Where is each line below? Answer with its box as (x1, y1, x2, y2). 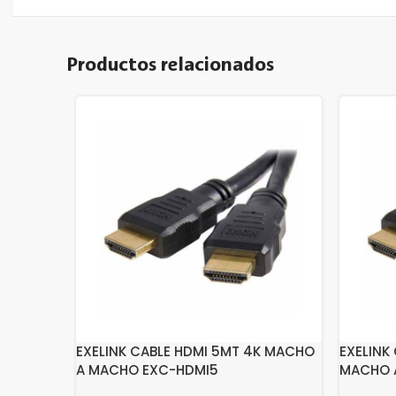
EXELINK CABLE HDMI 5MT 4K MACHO (76, 342, 315, 361)
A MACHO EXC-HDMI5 (76, 361, 218, 379)
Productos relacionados (67, 56, 274, 75)
